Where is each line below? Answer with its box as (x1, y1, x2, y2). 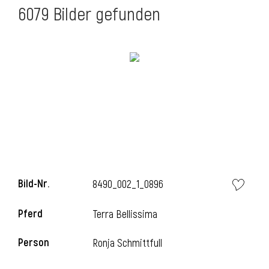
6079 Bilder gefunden (18, 4, 160, 26)
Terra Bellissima (92, 208, 158, 222)
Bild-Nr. (18, 177, 49, 191)
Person (18, 236, 49, 250)
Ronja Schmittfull (92, 237, 163, 250)
